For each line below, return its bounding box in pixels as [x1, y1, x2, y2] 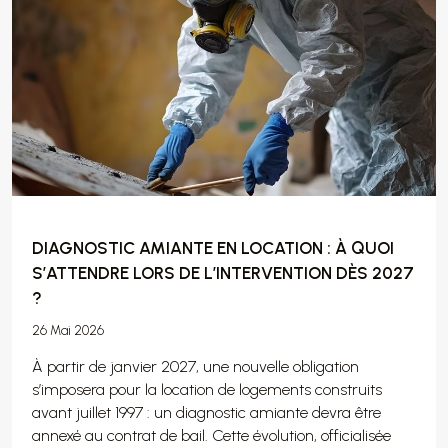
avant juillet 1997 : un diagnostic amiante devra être [32, 403, 381, 423]
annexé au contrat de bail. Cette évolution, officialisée [32, 426, 391, 446]
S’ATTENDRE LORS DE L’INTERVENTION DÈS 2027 [32, 263, 414, 284]
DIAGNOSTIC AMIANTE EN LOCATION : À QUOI [32, 238, 394, 259]
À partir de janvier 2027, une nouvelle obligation [32, 357, 359, 377]
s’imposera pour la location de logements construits [32, 380, 382, 400]
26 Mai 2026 [32, 323, 104, 339]
